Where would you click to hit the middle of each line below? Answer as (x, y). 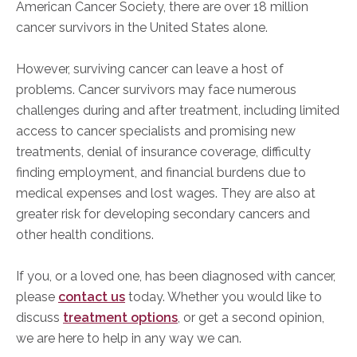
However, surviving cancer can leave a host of (150, 69)
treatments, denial (69, 152)
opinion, (300, 318)
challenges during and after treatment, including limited (178, 111)
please (37, 297)
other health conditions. (85, 235)
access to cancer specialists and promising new (156, 131)
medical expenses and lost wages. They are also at (166, 194)
